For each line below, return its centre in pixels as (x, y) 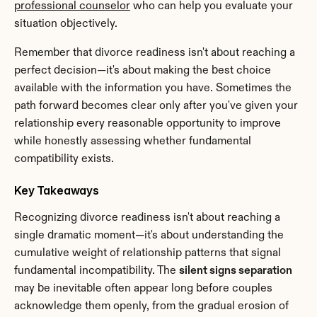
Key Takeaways (57, 190)
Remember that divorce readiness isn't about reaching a (155, 53)
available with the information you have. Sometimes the (153, 88)
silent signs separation (236, 271)
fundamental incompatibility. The (97, 271)
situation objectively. (66, 24)
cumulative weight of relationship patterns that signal (148, 253)
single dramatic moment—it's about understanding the (149, 235)
